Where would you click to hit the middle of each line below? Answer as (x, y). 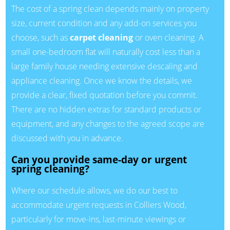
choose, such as (40, 38)
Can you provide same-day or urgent (99, 159)
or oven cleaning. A (168, 38)
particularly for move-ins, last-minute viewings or (98, 219)
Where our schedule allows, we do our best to (94, 190)
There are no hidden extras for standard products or (106, 110)
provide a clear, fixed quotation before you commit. (104, 95)
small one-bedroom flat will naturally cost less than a (106, 52)
